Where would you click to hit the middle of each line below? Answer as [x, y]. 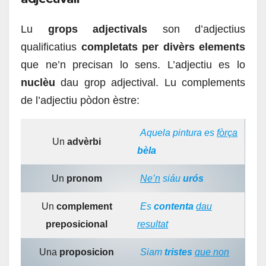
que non [212, 252]
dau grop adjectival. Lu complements [150, 82]
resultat [153, 224]
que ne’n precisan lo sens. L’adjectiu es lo [133, 64]
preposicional [77, 224]
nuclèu [38, 82]
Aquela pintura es [178, 132]
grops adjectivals [97, 29]
